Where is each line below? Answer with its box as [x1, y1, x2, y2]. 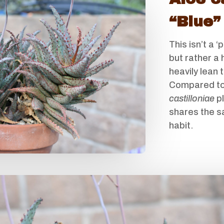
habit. [169, 120, 194, 130]
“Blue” [169, 13, 221, 29]
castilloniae [169, 93, 215, 103]
